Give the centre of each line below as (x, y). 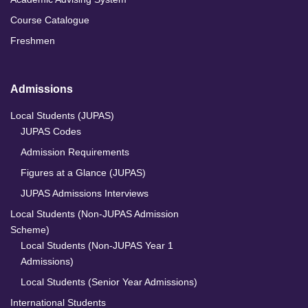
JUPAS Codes (51, 132)
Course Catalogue (50, 20)
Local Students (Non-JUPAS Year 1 (97, 246)
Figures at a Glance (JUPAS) (83, 173)
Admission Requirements (75, 152)
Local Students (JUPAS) (62, 116)
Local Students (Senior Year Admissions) (109, 282)
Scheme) (30, 230)
